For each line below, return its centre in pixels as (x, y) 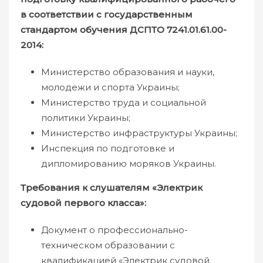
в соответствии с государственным (107, 14)
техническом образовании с (108, 245)
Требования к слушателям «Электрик (112, 188)
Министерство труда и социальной (124, 102)
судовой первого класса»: (83, 203)
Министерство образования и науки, (128, 72)
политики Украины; (86, 118)
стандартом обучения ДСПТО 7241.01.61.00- (124, 30)
